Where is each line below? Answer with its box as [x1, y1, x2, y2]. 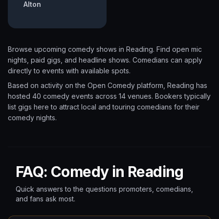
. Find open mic [153, 45, 202, 53]
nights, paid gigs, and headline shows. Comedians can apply [8, 56, 202, 64]
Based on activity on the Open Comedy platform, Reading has [8, 81, 207, 89]
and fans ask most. [16, 195, 75, 203]
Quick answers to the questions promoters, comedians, [16, 185, 193, 193]
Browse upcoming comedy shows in [8, 45, 126, 53]
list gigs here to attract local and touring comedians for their [8, 103, 199, 111]
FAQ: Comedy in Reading [16, 163, 184, 180]
